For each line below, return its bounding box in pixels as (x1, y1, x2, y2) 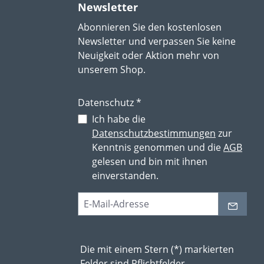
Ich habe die (92, 113, 146, 126)
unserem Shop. (78, 63, 146, 76)
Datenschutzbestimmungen (92, 127, 216, 140)
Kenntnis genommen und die (92, 141, 223, 154)
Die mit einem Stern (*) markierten (80, 243, 234, 256)
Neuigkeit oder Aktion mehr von (78, 49, 219, 62)
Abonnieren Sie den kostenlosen (78, 21, 222, 34)
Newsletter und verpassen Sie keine (78, 35, 236, 48)
